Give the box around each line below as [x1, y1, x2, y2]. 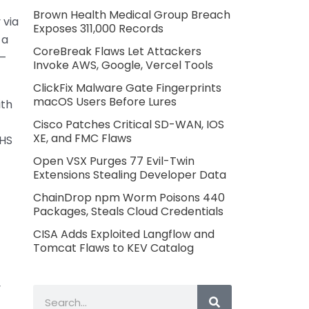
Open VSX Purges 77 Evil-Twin [33, 153, 195, 170]
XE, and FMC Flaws [33, 130, 132, 147]
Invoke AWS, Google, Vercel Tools [33, 57, 214, 74]
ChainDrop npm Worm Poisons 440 [33, 190, 226, 206]
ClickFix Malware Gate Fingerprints [33, 80, 222, 97]
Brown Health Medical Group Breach [33, 7, 231, 23]
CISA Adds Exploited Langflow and [33, 226, 215, 243]
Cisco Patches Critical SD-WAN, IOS [33, 117, 225, 133]
